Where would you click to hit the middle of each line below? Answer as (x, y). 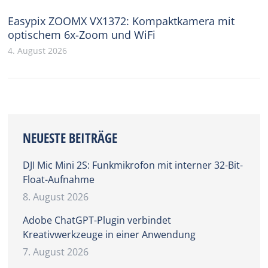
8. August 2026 (56, 197)
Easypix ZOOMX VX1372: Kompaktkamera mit (121, 21)
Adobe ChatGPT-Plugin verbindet (97, 220)
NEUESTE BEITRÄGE (70, 137)
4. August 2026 (38, 50)
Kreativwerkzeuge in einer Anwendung (109, 234)
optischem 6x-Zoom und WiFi (82, 34)
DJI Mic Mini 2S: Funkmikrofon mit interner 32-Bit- (133, 165)
